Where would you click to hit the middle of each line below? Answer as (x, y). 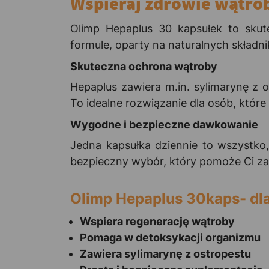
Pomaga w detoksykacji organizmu (170, 237)
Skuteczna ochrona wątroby (144, 66)
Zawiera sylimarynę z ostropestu (165, 253)
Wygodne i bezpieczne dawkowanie (164, 124)
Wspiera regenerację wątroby (157, 221)
